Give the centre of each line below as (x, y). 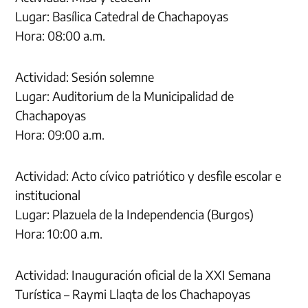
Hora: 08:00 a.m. (60, 35)
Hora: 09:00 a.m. (60, 134)
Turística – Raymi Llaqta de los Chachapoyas (133, 294)
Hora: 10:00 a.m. (59, 233)
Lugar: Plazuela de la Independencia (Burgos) (135, 214)
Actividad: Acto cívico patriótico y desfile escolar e (148, 175)
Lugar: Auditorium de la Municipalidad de (125, 96)
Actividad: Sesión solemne (85, 76)
